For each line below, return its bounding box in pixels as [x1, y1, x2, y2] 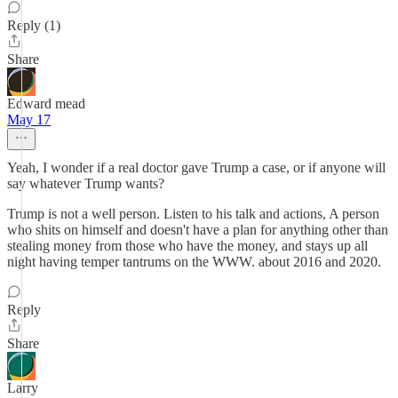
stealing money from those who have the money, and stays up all [7, 238, 368, 253]
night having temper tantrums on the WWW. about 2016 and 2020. [7, 254, 381, 269]
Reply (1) [7, 18, 60, 33]
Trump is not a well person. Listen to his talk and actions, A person [7, 206, 379, 221]
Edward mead [7, 96, 85, 111]
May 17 [7, 112, 51, 127]
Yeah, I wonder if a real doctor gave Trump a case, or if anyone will [7, 160, 386, 175]
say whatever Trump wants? [7, 176, 164, 191]
